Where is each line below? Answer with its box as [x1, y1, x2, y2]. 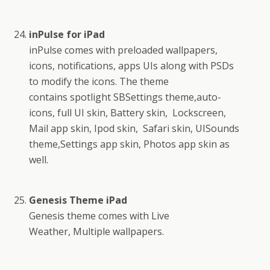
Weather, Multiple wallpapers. [29, 224, 165, 238]
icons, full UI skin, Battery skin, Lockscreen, [29, 105, 227, 119]
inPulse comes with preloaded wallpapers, [29, 43, 218, 57]
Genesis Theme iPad [29, 193, 128, 207]
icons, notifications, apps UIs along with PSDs [29, 58, 234, 72]
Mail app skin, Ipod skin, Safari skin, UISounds [29, 121, 240, 135]
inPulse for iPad [29, 27, 105, 41]
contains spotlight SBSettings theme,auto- [29, 90, 222, 104]
